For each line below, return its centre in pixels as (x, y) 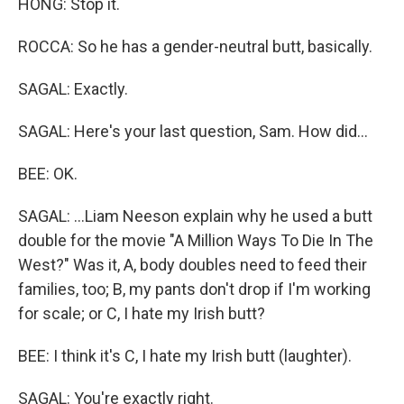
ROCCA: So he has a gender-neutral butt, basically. (195, 46)
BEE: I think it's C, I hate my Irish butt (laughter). (185, 356)
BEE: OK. (48, 174)
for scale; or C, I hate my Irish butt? (142, 313)
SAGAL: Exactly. (73, 89)
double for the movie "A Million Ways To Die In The (196, 240)
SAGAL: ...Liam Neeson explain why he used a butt (195, 216)
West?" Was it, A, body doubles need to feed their (193, 265)
